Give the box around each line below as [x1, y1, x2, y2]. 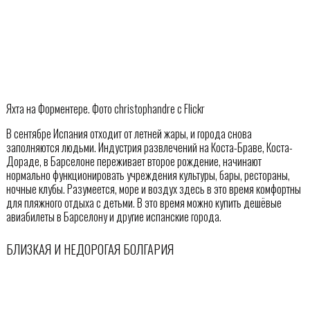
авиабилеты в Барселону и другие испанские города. [6, 208, 221, 226]
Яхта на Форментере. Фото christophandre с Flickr [6, 100, 205, 118]
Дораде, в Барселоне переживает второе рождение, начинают [6, 153, 262, 170]
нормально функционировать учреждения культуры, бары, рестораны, [6, 167, 290, 184]
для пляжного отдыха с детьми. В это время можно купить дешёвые [6, 194, 282, 212]
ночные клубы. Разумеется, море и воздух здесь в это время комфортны [6, 181, 301, 198]
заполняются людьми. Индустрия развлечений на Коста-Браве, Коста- [6, 139, 293, 156]
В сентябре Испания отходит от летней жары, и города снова [6, 125, 252, 143]
